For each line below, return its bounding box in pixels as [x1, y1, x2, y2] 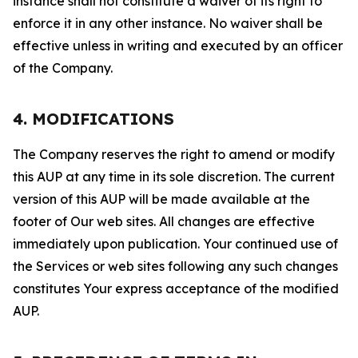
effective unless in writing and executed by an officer [13, 38, 343, 54]
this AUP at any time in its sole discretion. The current [13, 169, 335, 185]
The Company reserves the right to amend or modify [13, 146, 335, 162]
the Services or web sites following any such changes [13, 258, 338, 274]
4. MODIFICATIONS [13, 109, 174, 129]
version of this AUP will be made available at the [13, 191, 310, 207]
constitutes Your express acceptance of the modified [13, 280, 339, 296]
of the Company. [13, 60, 113, 76]
